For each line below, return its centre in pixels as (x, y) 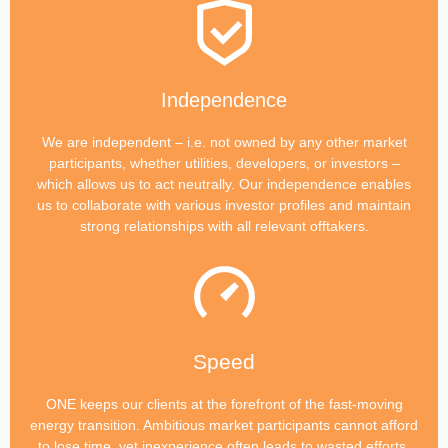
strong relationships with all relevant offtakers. (224, 225)
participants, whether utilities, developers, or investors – (224, 162)
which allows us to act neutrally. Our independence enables (224, 183)
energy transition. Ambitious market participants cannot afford (224, 424)
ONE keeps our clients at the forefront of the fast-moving (224, 403)
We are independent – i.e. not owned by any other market (224, 141)
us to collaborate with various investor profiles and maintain (224, 204)
